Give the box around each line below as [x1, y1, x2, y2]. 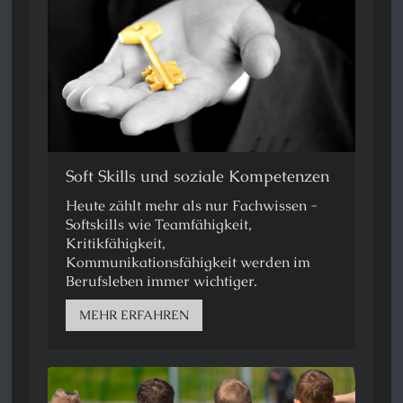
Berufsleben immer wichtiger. [66, 272, 258, 291]
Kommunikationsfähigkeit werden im [66, 253, 311, 273]
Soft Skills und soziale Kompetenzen [66, 166, 330, 187]
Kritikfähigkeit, [66, 234, 166, 254]
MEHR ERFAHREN [79, 307, 190, 324]
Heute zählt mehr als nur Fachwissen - [66, 196, 318, 216]
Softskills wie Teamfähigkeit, [66, 215, 253, 235]
